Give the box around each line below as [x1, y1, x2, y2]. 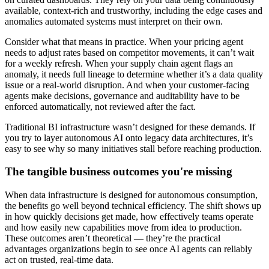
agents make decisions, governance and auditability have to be [5, 90, 240, 101]
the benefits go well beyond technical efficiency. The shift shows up [5, 201, 261, 211]
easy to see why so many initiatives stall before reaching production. [5, 143, 262, 154]
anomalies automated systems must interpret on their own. [5, 16, 223, 26]
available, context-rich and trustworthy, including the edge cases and [5, 5, 262, 16]
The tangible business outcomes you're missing [5, 165, 232, 178]
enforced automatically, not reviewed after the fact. [5, 101, 196, 112]
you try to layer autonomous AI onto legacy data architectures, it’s [5, 132, 253, 143]
